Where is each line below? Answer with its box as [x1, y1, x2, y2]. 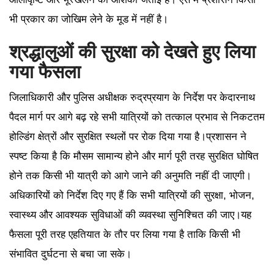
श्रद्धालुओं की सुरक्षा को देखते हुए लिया [9, 41, 256, 62]
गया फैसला [9, 61, 81, 82]
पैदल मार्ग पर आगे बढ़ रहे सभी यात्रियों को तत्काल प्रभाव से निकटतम [9, 111, 265, 123]
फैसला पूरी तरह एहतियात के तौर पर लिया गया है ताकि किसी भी [9, 228, 240, 240]
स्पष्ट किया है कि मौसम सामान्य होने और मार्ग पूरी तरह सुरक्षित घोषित [9, 150, 259, 162]
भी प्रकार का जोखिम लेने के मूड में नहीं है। [9, 13, 168, 25]
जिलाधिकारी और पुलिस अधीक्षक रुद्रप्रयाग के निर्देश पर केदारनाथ [9, 91, 255, 103]
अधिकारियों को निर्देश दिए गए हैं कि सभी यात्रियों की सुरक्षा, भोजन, [9, 189, 254, 201]
